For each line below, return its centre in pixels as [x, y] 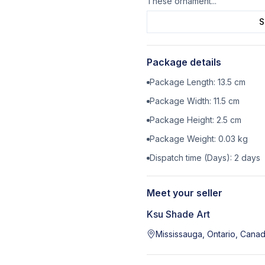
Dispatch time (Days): [192, 157]
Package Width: [182, 101]
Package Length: [184, 82]
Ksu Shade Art [178, 214]
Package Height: [183, 119]
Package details [184, 62]
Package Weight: [184, 138]
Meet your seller [185, 193]
